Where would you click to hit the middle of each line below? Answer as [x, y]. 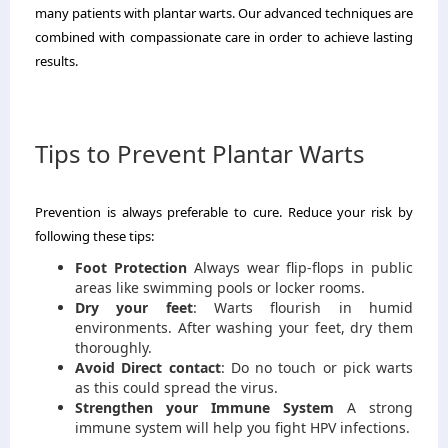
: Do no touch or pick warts [316, 367]
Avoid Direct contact [148, 367]
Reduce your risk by [350, 211]
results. [56, 60]
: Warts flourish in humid [303, 307]
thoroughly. [113, 347]
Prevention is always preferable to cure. [158, 211]
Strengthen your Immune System [204, 407]
